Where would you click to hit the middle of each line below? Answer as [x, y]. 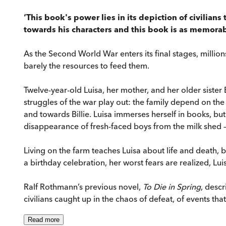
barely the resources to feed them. [87, 66]
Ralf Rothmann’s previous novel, [83, 187]
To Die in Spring [172, 187]
